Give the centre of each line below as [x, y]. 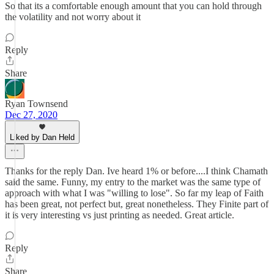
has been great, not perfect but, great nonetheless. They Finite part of [137, 204]
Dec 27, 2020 [31, 115]
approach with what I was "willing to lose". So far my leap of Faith [134, 193]
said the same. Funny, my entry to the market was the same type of [133, 182]
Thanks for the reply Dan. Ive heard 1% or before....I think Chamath [136, 171]
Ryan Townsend [36, 104]
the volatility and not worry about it [73, 17]
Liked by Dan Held [42, 137]
